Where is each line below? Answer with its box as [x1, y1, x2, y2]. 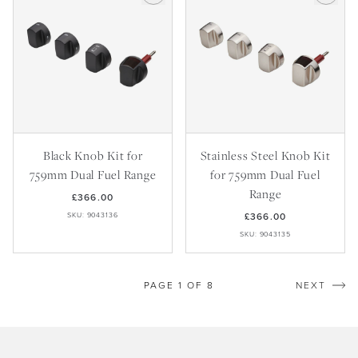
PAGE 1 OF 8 [143, 279, 214, 291]
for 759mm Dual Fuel [210, 166, 320, 182]
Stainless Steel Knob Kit [200, 147, 331, 163]
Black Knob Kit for [42, 147, 143, 163]
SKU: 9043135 [240, 229, 291, 239]
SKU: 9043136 [67, 210, 118, 220]
